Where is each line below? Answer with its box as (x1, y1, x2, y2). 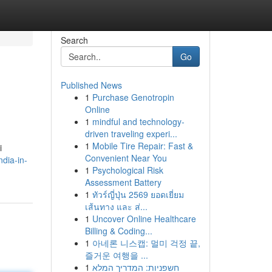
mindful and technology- (92, 115, 185, 127)
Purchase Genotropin (92, 91, 174, 103)
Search (60, 34, 88, 46)
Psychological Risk (92, 164, 163, 176)
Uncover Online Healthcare (92, 212, 196, 225)
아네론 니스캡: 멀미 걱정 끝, (92, 237, 200, 249)
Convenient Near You (84, 152, 167, 164)
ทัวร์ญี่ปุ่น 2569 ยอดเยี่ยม (92, 188, 184, 200)
